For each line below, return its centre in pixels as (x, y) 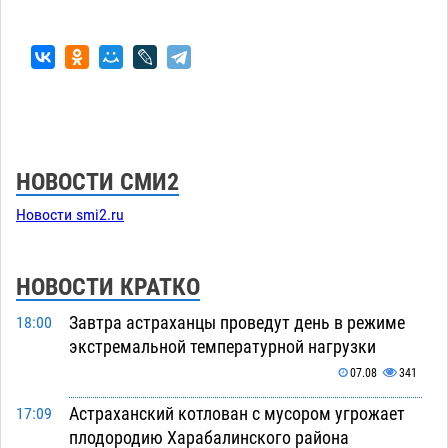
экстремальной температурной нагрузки (222, 346)
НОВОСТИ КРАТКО (108, 286)
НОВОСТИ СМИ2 (97, 181)
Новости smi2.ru (70, 214)
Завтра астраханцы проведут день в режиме (236, 322)
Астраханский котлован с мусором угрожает (236, 413)
